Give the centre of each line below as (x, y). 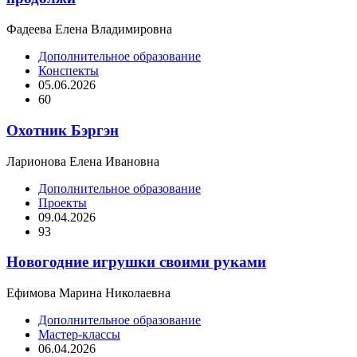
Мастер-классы (79, 335)
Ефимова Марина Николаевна (88, 293)
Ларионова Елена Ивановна (83, 161)
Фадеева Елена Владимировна (89, 29)
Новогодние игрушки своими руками (136, 262)
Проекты (63, 202)
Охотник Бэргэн (63, 130)
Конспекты (69, 71)
